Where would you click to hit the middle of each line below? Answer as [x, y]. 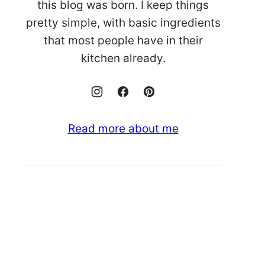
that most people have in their [123, 41]
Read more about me [123, 129]
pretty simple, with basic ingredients [123, 23]
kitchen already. [123, 58]
